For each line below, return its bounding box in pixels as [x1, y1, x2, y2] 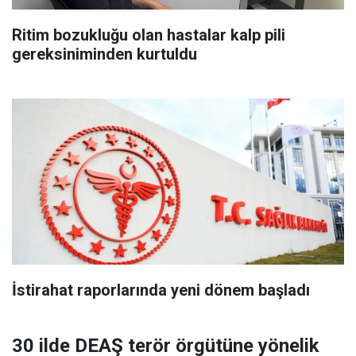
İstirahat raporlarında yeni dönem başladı [12, 281, 310, 300]
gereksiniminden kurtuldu [12, 44, 197, 64]
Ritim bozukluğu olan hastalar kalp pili [12, 25, 285, 44]
